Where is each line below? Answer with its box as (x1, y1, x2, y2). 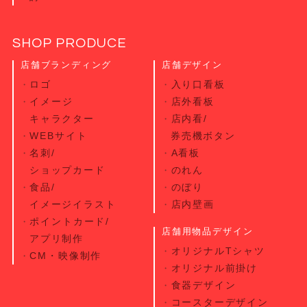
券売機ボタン (171, 130, 236, 141)
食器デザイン (171, 280, 236, 291)
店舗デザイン (162, 60, 223, 70)
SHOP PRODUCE (12, 36, 127, 50)
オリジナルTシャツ (171, 245, 265, 256)
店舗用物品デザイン (162, 226, 254, 236)
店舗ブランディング (20, 60, 112, 70)
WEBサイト (29, 130, 88, 141)
